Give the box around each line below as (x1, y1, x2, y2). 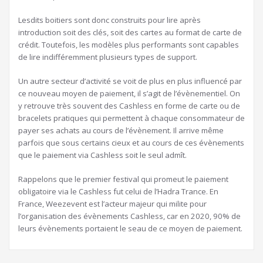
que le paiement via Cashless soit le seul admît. (18, 149, 187, 160)
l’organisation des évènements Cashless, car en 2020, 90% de (18, 210, 241, 221)
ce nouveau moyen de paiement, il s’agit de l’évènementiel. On (18, 87, 240, 99)
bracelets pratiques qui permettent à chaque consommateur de (18, 112, 245, 123)
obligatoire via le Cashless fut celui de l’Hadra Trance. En (18, 186, 218, 197)
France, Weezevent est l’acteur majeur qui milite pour (18, 198, 207, 209)
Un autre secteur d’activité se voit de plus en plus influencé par (18, 75, 242, 86)
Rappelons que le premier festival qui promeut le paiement (18, 173, 228, 184)
